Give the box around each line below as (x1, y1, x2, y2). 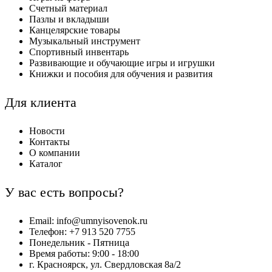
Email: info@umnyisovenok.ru (29, 216, 148, 226)
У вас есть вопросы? (5, 185, 124, 200)
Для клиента (5, 95, 76, 110)
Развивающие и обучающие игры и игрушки (29, 58, 215, 69)
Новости (29, 126, 65, 137)
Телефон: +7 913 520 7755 (29, 226, 135, 237)
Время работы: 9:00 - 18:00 (29, 248, 139, 259)
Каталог (29, 158, 63, 169)
